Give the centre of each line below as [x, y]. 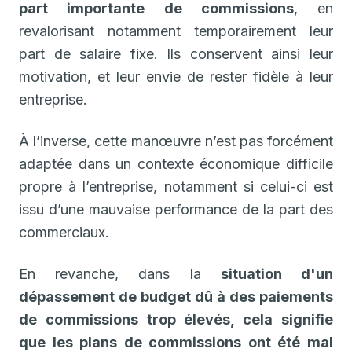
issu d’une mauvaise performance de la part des [176, 209]
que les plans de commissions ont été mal [176, 342]
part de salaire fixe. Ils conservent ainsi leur [176, 53]
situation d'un [277, 273]
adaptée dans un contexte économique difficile [176, 163]
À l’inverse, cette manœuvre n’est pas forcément [176, 141]
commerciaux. [64, 232]
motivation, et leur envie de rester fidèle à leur [176, 76]
